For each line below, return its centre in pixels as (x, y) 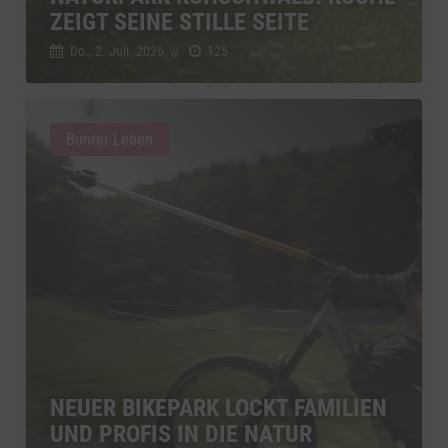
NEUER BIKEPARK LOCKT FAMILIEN (218, 407)
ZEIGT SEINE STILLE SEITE (179, 21)
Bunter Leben (109, 139)
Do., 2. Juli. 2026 (116, 50)
